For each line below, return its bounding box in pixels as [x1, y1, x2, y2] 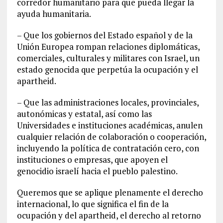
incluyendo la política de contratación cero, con [16, 142, 199, 154]
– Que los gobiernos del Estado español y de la [16, 29, 193, 41]
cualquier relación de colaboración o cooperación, [16, 131, 206, 143]
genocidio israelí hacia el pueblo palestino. [16, 165, 178, 177]
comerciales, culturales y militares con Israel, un [16, 52, 200, 64]
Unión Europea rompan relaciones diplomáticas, [16, 41, 200, 53]
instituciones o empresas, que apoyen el [16, 154, 168, 166]
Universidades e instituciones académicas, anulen [16, 119, 203, 131]
